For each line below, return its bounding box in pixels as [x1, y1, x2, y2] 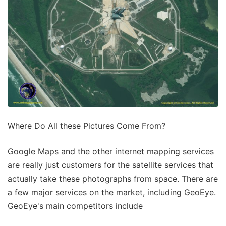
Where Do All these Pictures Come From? [8, 120, 165, 131]
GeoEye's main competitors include [8, 200, 143, 211]
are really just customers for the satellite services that [8, 159, 213, 170]
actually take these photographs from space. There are [8, 173, 218, 184]
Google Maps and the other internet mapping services [8, 146, 214, 156]
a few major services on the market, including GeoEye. [8, 187, 216, 197]
